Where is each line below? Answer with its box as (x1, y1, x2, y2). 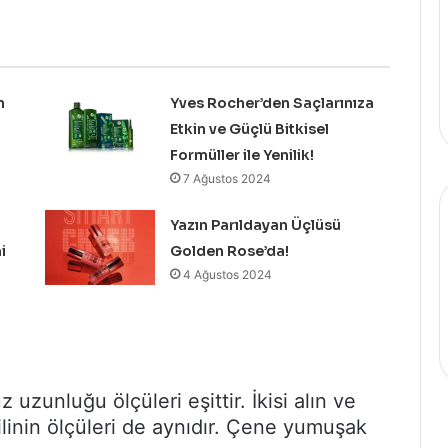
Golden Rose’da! (169, 242, 289, 261)
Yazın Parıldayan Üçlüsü (169, 216, 341, 235)
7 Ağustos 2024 (182, 171, 271, 187)
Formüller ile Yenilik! (169, 146, 314, 165)
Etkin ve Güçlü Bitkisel (169, 120, 329, 139)
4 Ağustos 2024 (182, 267, 272, 283)
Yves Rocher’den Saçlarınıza (169, 94, 374, 113)
